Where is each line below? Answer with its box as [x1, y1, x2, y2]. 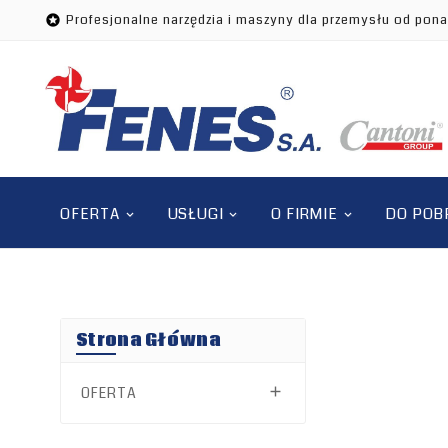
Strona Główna [76, 329, 221, 353]
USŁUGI [167, 203, 224, 226]
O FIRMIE [271, 203, 338, 226]
